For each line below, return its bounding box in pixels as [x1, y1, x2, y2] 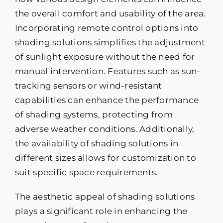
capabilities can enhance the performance [14, 95, 199, 106]
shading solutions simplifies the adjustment [14, 37, 205, 48]
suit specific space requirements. [14, 167, 158, 178]
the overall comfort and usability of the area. [14, 8, 206, 19]
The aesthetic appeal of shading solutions [14, 192, 195, 202]
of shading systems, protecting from [14, 110, 173, 120]
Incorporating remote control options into [14, 23, 199, 33]
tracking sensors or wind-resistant [14, 81, 162, 91]
